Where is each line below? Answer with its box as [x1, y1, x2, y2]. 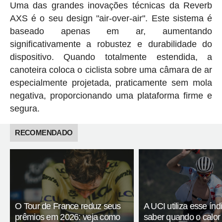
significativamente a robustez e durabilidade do [9, 39, 213, 50]
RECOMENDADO [15, 128, 73, 137]
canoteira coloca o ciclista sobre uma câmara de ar [9, 65, 213, 75]
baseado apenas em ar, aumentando [9, 26, 213, 37]
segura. [9, 104, 40, 114]
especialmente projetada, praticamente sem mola [9, 78, 213, 88]
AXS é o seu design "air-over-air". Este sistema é [9, 13, 213, 24]
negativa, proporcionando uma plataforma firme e [9, 91, 213, 101]
